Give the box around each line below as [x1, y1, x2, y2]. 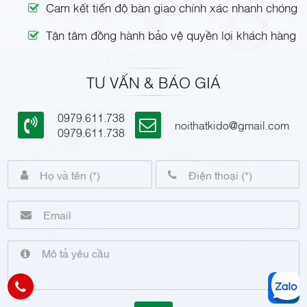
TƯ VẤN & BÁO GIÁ [86, 71, 221, 93]
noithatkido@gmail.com [175, 117, 290, 133]
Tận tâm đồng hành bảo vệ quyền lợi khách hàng [46, 27, 297, 43]
